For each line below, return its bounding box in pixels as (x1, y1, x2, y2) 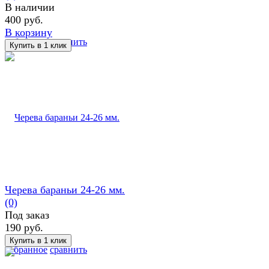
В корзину (5, 26, 52, 38)
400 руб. (5, 13, 43, 26)
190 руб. (5, 221, 43, 234)
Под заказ (5, 208, 49, 221)
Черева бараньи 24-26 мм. (5, 183, 125, 196)
